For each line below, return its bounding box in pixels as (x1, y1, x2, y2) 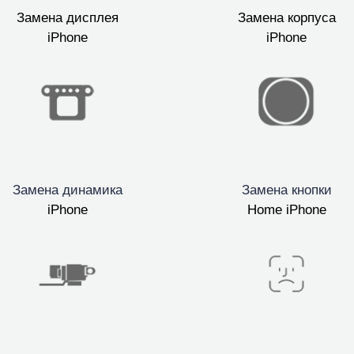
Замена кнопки (241, 183, 332, 198)
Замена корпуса (237, 10, 336, 26)
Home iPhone (247, 202, 326, 218)
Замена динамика (12, 183, 122, 198)
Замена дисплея (16, 10, 119, 26)
